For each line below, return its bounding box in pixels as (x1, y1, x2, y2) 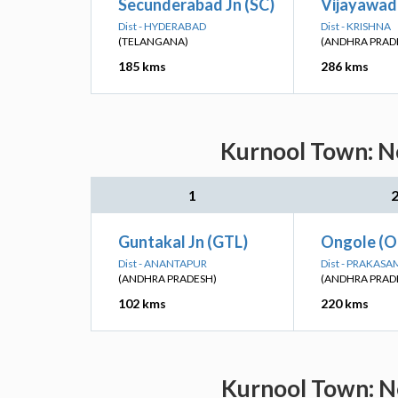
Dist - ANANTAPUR (118, 257, 207, 270)
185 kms (118, 59, 166, 74)
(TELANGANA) (118, 35, 188, 48)
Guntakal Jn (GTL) (118, 232, 248, 251)
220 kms (321, 296, 369, 311)
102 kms (118, 296, 166, 311)
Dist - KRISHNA (321, 20, 391, 33)
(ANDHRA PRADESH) (118, 272, 217, 285)
